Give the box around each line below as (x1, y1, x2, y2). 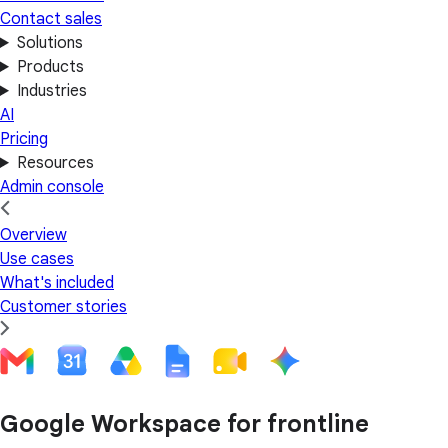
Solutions (16, 33, 83, 53)
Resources (16, 153, 94, 173)
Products (16, 57, 84, 77)
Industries (16, 81, 87, 101)
